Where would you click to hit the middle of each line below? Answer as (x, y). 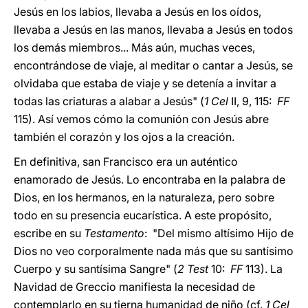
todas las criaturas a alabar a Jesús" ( (109, 101)
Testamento (114, 233)
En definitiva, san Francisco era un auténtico (126, 162)
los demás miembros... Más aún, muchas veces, (134, 47)
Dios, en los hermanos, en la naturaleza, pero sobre (144, 197)
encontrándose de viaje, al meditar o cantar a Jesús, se (153, 65)
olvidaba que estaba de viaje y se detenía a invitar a (145, 83)
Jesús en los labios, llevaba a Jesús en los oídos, (137, 12)
